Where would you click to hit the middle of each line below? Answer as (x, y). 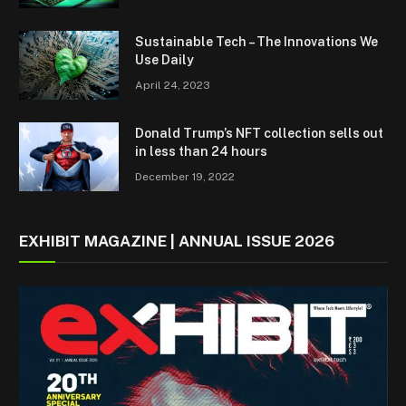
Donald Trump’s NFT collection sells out (259, 133)
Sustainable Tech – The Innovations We (256, 41)
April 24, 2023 (173, 85)
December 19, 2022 (185, 176)
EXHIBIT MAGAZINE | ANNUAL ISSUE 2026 (177, 241)
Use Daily (164, 59)
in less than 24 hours (201, 151)
